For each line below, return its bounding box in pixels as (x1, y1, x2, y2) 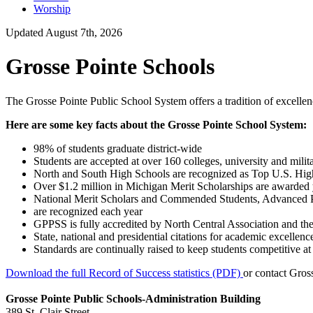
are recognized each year (34, 205, 143, 217)
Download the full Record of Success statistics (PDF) (6, 266, 243, 279)
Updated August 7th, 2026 (6, 26, 122, 38)
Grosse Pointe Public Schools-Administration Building (6, 292, 268, 305)
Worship (34, 2, 71, 15)
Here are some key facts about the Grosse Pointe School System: (6, 118, 307, 131)
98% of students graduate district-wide (34, 142, 202, 154)
